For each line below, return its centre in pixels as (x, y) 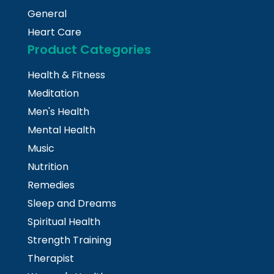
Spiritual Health (64, 222)
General (47, 14)
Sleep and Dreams (72, 204)
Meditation (53, 94)
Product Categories (89, 50)
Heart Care (54, 32)
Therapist (51, 259)
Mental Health (61, 130)
